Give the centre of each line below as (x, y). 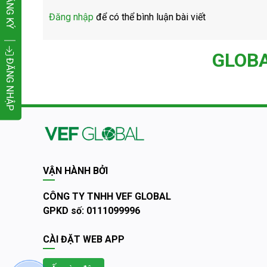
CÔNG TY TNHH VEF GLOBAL (107, 196)
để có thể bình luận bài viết (150, 17)
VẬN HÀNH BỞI (75, 171)
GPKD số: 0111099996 (91, 211)
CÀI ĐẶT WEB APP (84, 239)
